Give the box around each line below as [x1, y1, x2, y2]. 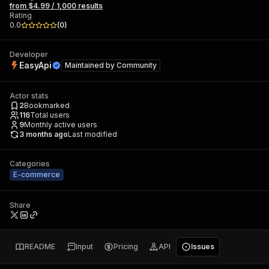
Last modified [68, 130, 117, 139]
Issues [191, 242, 214, 251]
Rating [10, 11, 32, 20]
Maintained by [65, 61, 116, 70]
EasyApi [19, 60, 52, 70]
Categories [10, 159, 50, 168]
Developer [10, 50, 48, 59]
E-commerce [13, 170, 60, 179]
